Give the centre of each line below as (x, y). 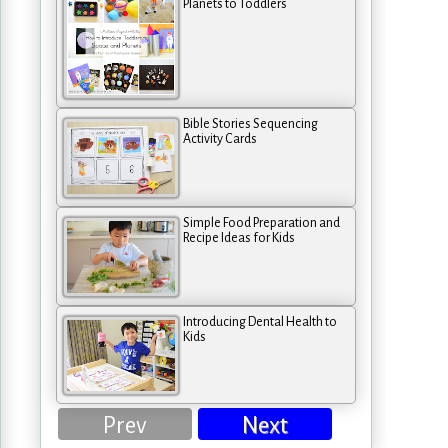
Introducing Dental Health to (260, 321)
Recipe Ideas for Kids (239, 237)
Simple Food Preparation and (261, 222)
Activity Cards (220, 138)
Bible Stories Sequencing (250, 123)
